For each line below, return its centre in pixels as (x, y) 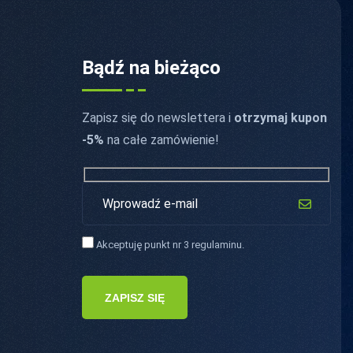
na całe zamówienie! (161, 139)
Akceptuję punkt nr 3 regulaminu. (169, 244)
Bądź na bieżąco (151, 67)
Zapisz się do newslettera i (158, 117)
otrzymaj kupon (280, 117)
